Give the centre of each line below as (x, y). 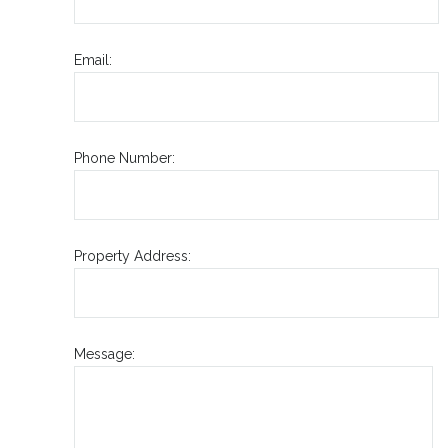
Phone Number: (124, 157)
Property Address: (132, 255)
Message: (104, 353)
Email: (93, 59)
